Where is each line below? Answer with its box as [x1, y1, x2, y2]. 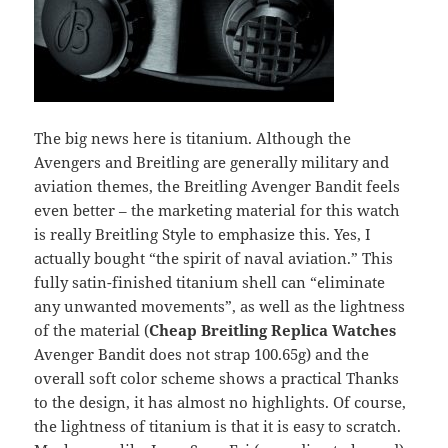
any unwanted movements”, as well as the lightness [34, 296, 406, 317]
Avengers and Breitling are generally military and [34, 152, 390, 173]
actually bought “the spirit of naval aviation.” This [34, 248, 394, 269]
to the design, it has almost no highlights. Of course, [34, 392, 407, 413]
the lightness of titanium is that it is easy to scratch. [34, 416, 402, 437]
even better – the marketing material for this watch [34, 200, 401, 221]
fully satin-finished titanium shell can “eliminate [34, 272, 386, 293]
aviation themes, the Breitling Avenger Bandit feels [34, 176, 401, 197]
